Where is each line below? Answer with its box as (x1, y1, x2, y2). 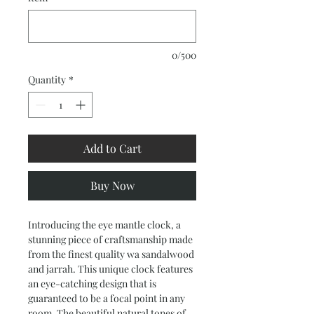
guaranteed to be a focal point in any (28, 292, 185, 305)
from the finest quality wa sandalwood (28, 247, 194, 261)
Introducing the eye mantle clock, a (28, 218, 181, 231)
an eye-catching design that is (28, 277, 156, 290)
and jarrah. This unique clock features (28, 262, 193, 275)
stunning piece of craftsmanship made (28, 233, 193, 246)
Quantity (28, 73, 66, 86)
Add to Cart (83, 141, 142, 156)
